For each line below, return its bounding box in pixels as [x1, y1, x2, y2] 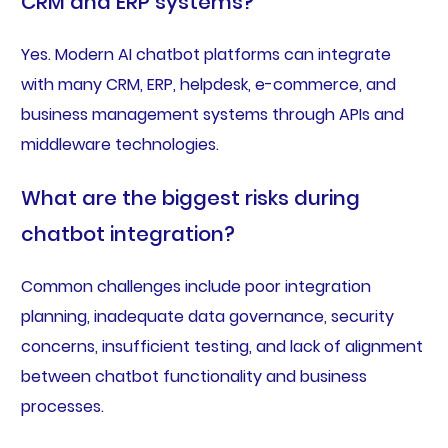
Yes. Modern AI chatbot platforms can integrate [20, 42, 391, 66]
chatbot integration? [20, 219, 235, 248]
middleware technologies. [20, 132, 219, 156]
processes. [20, 394, 104, 418]
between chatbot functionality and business [20, 364, 367, 388]
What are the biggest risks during [20, 183, 360, 212]
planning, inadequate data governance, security [20, 304, 394, 328]
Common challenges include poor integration [20, 274, 371, 298]
